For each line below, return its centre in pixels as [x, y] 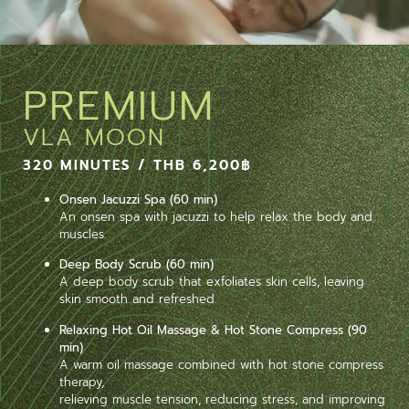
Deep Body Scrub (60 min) [136, 265]
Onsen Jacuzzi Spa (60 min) [138, 199]
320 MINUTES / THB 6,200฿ [137, 165]
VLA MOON [94, 137]
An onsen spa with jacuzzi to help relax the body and [216, 216]
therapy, [82, 382]
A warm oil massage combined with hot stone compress [221, 364]
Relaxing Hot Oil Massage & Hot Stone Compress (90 [213, 330]
